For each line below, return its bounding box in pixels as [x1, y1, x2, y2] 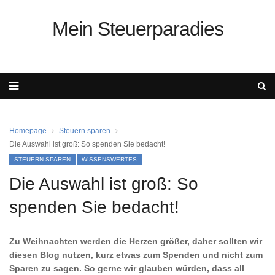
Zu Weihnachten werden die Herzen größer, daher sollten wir [9, 236, 262, 246]
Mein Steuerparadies [52, 18, 223, 40]
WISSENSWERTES [82, 156, 137, 163]
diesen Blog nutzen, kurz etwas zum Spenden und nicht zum [9, 250, 263, 260]
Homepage [9, 126, 47, 135]
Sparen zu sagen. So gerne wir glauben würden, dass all [9, 263, 244, 273]
